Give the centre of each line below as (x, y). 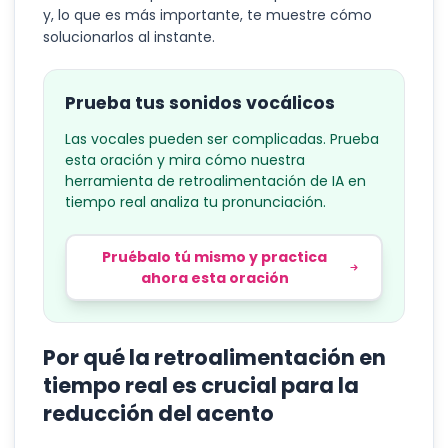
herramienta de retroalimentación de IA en (215, 181)
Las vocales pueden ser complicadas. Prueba (222, 139)
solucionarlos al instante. (129, 37)
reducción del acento (158, 413)
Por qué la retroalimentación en (214, 357)
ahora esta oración (214, 277)
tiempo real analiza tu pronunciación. (195, 202)
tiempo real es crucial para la (201, 385)
